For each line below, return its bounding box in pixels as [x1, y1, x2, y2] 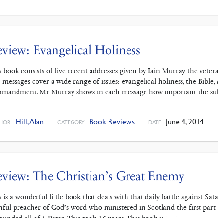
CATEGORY [57, 118, 85, 126]
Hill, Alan [15, 116, 44, 126]
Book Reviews [89, 116, 135, 126]
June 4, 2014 [163, 116, 204, 126]
